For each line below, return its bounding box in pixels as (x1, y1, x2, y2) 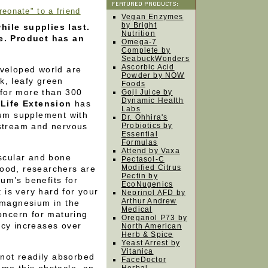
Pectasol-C (121, 155, 165, 163)
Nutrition (121, 29, 156, 38)
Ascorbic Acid (121, 63, 175, 71)
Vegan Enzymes (121, 13, 184, 21)
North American (121, 222, 182, 230)
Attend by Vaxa (121, 147, 180, 155)
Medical (121, 205, 153, 214)
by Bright (121, 21, 157, 29)
